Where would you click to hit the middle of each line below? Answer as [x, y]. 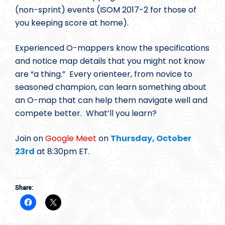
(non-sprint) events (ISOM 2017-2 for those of [106, 10]
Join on [30, 139]
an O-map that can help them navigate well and [111, 100]
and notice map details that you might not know [110, 61]
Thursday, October [151, 139]
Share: [24, 188]
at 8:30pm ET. [62, 152]
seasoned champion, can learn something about [111, 87]
